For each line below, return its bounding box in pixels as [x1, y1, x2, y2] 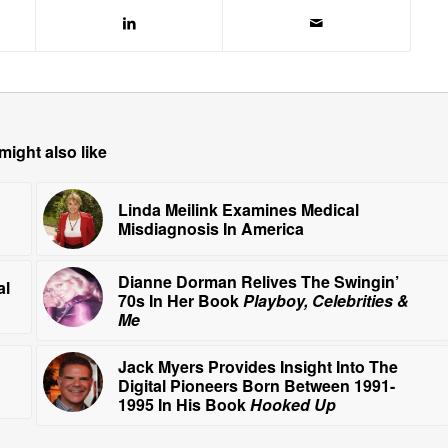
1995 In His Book [117, 392, 250, 416]
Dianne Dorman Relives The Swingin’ [117, 269, 399, 293]
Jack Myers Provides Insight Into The [117, 354, 398, 378]
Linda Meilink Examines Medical [117, 197, 359, 221]
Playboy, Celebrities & [242, 288, 409, 312]
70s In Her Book [117, 288, 243, 312]
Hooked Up [249, 392, 336, 416]
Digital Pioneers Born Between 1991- [117, 373, 395, 397]
